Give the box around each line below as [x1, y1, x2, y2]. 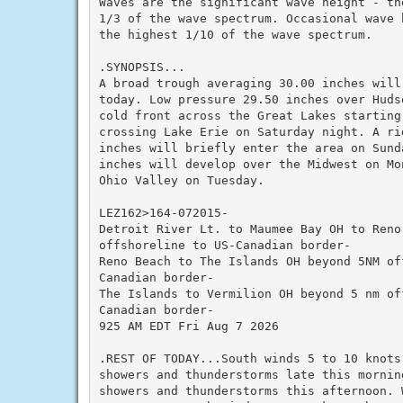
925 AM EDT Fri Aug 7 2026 [98, 318, 279, 333]
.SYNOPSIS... [98, 59, 185, 74]
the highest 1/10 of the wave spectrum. [98, 27, 372, 41]
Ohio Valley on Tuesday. [98, 173, 264, 187]
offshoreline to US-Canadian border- [98, 237, 351, 252]
